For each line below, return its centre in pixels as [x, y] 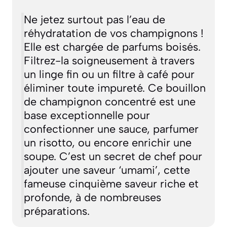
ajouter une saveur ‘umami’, [93, 170]
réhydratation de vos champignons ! [113, 33]
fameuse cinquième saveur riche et [111, 184]
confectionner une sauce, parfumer [111, 129]
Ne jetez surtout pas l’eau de [94, 20]
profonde [46, 197]
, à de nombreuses [115, 197]
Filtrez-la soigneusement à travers [109, 61]
